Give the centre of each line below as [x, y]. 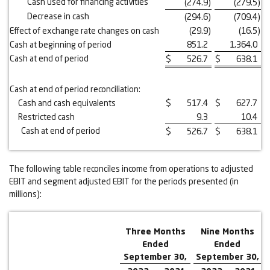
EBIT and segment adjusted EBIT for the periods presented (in [124, 181]
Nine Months [227, 231]
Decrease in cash [58, 16]
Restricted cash [46, 117]
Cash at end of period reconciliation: [75, 89]
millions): [25, 194]
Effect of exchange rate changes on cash [84, 31]
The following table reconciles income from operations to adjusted [131, 169]
